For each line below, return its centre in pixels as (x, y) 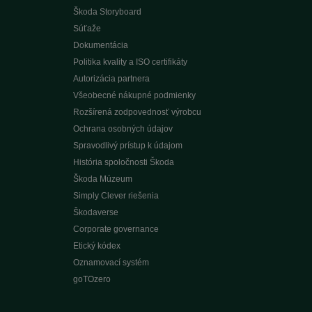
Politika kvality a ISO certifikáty (130, 62)
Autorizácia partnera (111, 79)
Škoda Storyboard (107, 12)
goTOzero (92, 279)
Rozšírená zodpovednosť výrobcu (137, 112)
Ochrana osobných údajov (123, 129)
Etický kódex (96, 246)
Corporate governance (116, 229)
